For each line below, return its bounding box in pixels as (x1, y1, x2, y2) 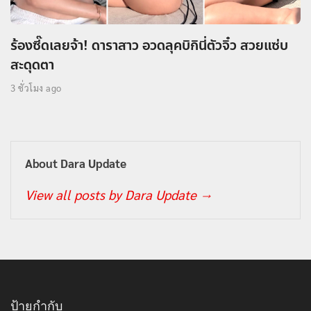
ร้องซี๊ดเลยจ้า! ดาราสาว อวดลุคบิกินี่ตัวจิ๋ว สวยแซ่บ (10, 35, 288, 56)
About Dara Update (25, 155, 126, 171)
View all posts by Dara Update (25, 186, 200, 203)
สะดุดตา (10, 55, 54, 76)
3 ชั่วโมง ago (10, 81, 62, 94)
